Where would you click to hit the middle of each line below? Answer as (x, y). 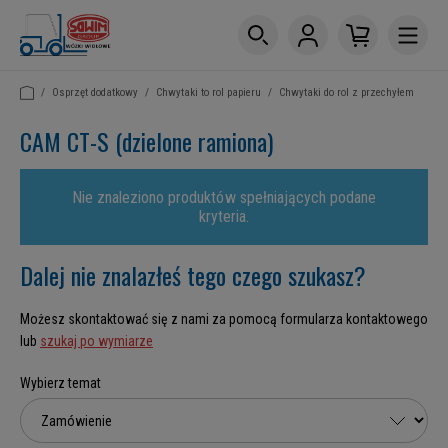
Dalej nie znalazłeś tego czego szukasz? (193, 275)
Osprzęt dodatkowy (95, 92)
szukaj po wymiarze (96, 341)
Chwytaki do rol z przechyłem (346, 92)
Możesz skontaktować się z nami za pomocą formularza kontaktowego (224, 319)
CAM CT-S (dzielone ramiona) (146, 141)
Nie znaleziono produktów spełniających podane (224, 197)
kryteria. (224, 216)
